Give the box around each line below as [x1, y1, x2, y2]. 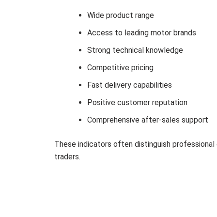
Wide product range [87, 11, 154, 20]
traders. [54, 152, 80, 162]
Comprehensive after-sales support [87, 115, 208, 125]
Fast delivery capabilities [87, 80, 172, 90]
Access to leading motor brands [87, 28, 196, 38]
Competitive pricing [87, 63, 154, 73]
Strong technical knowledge [87, 46, 183, 55]
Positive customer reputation [87, 98, 187, 108]
